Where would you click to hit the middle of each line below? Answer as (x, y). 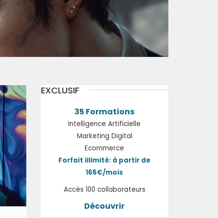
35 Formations (105, 112)
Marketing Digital (104, 136)
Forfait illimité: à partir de (105, 160)
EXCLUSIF (60, 90)
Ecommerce (105, 148)
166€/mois (105, 173)
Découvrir (105, 206)
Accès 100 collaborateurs (104, 190)
